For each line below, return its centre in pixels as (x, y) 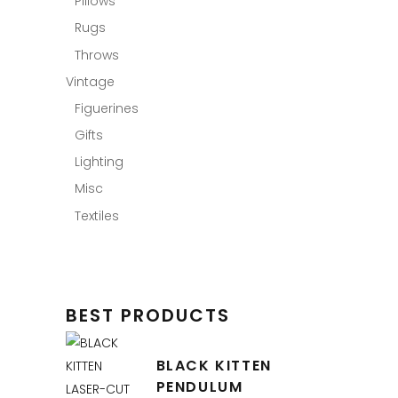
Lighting (99, 162)
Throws (96, 56)
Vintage (90, 82)
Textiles (96, 216)
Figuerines (106, 109)
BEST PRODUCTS (147, 316)
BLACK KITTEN (214, 366)
